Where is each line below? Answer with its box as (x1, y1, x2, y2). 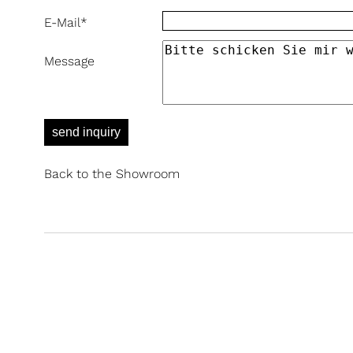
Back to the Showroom (44, 166, 180, 181)
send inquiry (52, 125, 121, 139)
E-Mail (44, 15, 80, 30)
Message (44, 54, 95, 69)
